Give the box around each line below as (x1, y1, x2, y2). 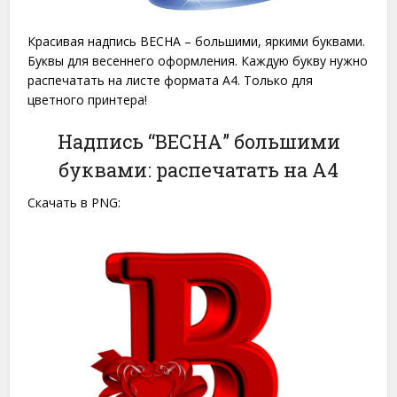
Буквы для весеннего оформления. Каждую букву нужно (27, 51, 369, 69)
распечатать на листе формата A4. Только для (27, 71, 314, 89)
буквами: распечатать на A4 (58, 156, 339, 183)
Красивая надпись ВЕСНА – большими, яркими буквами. (27, 32, 366, 50)
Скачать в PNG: (27, 193, 121, 211)
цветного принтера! (27, 90, 148, 108)
